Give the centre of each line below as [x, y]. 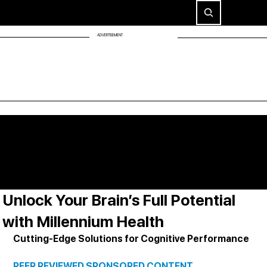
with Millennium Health [83, 222]
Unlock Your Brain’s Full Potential [119, 200]
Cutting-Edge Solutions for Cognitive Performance [131, 239]
